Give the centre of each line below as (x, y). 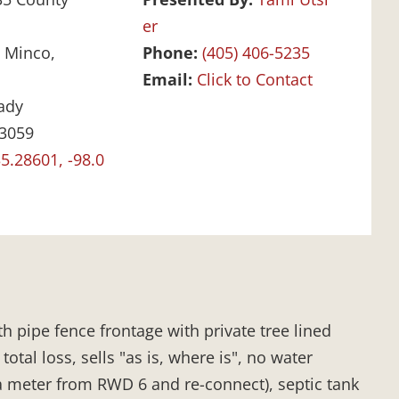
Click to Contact (254, 80)
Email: (169, 80)
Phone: (172, 53)
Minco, (29, 53)
